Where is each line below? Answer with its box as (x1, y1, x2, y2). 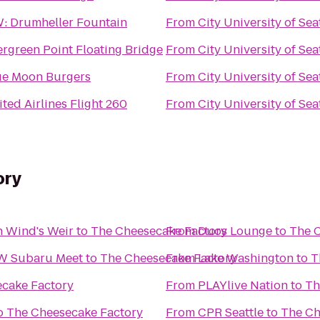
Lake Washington (198, 250, 294, 266)
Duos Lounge (198, 223, 272, 239)
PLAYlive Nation (198, 277, 288, 294)
